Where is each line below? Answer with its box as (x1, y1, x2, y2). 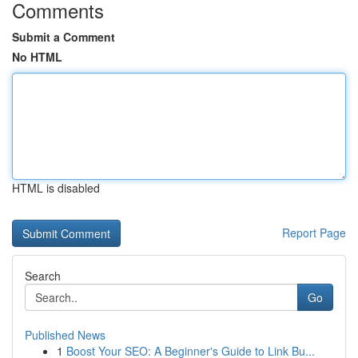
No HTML (12, 49, 62, 65)
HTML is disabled (12, 180, 100, 196)
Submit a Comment (12, 29, 115, 45)
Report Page (282, 225, 346, 241)
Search (25, 268, 61, 284)
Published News (25, 327, 105, 343)
